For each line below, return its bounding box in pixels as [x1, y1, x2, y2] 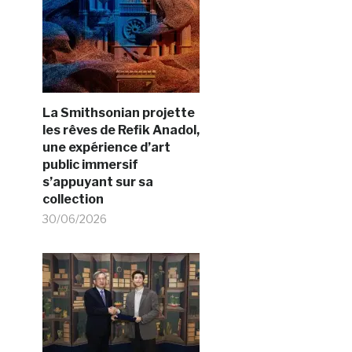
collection [42, 192, 104, 207]
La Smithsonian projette [42, 105, 195, 120]
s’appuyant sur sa [42, 174, 153, 189]
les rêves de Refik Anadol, [42, 123, 200, 137]
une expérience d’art [42, 140, 170, 155]
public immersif [42, 157, 138, 172]
